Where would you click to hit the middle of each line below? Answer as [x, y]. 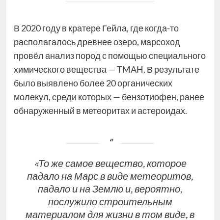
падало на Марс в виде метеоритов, [110, 176]
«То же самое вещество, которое [110, 163]
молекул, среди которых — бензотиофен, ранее [109, 97]
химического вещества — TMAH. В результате [106, 69]
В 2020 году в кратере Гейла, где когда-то [96, 28]
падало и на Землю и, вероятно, [110, 189]
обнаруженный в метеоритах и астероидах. [100, 111]
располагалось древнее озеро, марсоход [97, 42]
